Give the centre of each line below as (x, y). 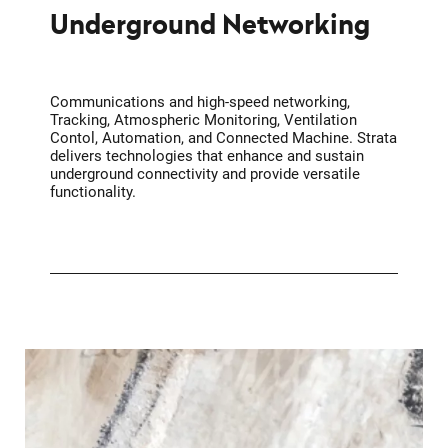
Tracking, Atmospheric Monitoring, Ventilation (203, 120)
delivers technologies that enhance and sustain (206, 156)
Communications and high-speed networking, (199, 102)
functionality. (92, 192)
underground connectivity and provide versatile (204, 174)
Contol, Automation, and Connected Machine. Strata (223, 138)
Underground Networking (209, 23)
